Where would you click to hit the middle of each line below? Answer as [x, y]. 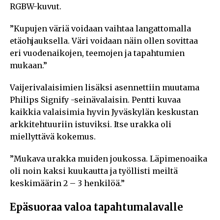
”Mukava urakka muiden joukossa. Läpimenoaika [109, 158]
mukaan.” [28, 65]
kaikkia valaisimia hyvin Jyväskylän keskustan [104, 112]
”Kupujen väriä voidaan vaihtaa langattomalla [100, 28]
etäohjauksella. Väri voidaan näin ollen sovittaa [104, 41]
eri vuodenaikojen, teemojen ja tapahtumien [97, 53]
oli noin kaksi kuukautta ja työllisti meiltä [94, 171]
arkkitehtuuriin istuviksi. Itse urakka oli [91, 124]
